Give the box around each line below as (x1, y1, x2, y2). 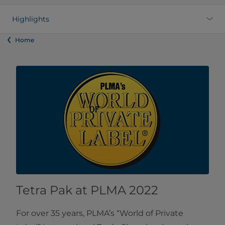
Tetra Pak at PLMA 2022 (16, 183, 158, 198)
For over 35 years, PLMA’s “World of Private (16, 208, 183, 218)
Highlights (12, 15, 49, 24)
